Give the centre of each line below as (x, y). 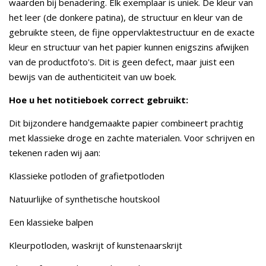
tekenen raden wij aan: (55, 153)
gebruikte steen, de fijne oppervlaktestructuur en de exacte (132, 32)
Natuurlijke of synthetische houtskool (84, 199)
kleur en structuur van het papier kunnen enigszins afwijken (129, 47)
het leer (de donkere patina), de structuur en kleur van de (126, 17)
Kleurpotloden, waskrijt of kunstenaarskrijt (96, 245)
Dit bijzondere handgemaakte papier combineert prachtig (126, 123)
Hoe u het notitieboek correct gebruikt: (99, 100)
